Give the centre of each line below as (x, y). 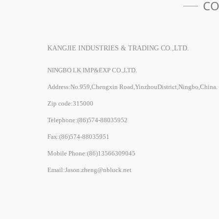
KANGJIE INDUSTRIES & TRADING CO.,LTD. (118, 48)
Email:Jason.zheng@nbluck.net (89, 170)
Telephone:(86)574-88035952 (88, 120)
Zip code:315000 (70, 103)
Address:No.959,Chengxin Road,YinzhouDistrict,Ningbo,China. (132, 87)
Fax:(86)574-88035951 (78, 136)
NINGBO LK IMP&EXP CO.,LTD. (92, 70)
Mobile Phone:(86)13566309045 (91, 153)
